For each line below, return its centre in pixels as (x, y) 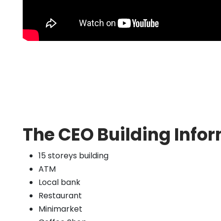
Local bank (59, 183)
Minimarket (60, 209)
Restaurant (60, 196)
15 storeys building (74, 156)
